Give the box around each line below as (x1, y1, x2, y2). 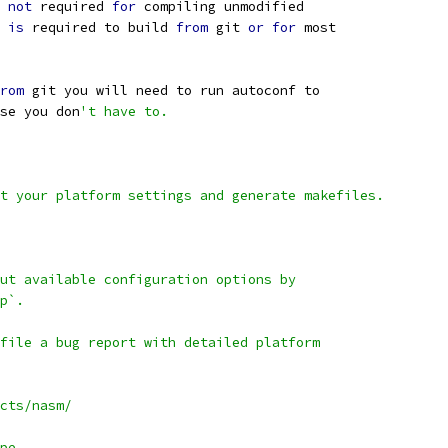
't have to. (80, 103, 168, 120)
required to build (24, 19, 176, 36)
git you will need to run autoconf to (24, 82, 320, 99)
